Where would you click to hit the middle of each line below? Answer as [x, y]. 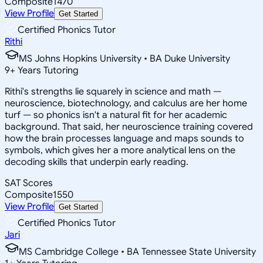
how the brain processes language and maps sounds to [124, 138]
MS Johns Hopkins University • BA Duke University [124, 58]
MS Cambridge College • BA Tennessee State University [137, 252]
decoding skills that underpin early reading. [97, 162]
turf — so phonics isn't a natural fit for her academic [116, 115]
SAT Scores [29, 183]
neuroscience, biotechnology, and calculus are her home [126, 103]
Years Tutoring [47, 70]
